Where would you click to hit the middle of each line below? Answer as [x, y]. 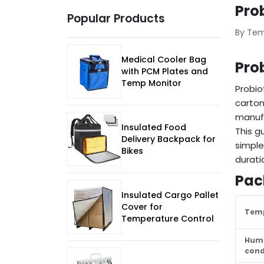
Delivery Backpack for [169, 139]
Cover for [142, 207]
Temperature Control [168, 219]
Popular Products [116, 19]
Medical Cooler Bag [164, 60]
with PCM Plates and [165, 72]
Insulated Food [154, 128]
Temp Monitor [151, 83]
